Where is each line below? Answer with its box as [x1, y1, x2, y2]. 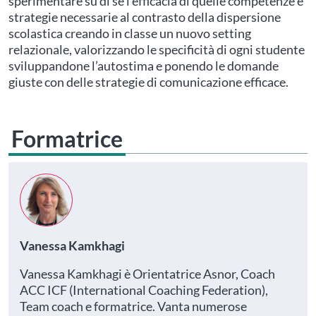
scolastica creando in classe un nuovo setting [8, 25, 251, 41]
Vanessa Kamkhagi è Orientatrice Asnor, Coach [20, 266, 275, 281]
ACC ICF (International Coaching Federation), [20, 282, 268, 298]
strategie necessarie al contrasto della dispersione [8, 9, 281, 25]
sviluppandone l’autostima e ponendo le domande [8, 58, 279, 73]
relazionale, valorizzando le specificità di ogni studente [8, 42, 305, 57]
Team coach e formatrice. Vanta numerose [20, 298, 247, 314]
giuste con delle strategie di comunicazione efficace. [8, 74, 288, 90]
